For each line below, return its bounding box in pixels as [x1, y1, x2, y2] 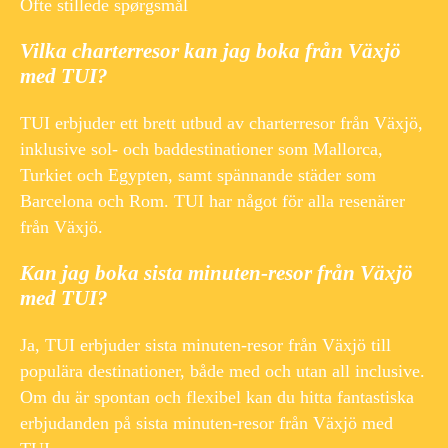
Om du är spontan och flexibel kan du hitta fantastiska [20, 386, 414, 407]
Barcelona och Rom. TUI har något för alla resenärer [20, 190, 405, 211]
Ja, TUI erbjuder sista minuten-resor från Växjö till [20, 334, 391, 355]
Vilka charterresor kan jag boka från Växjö [20, 38, 401, 63]
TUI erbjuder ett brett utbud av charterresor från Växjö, [20, 112, 423, 133]
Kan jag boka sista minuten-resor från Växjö [20, 260, 413, 285]
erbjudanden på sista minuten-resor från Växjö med [20, 412, 393, 433]
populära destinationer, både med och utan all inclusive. [20, 360, 425, 381]
